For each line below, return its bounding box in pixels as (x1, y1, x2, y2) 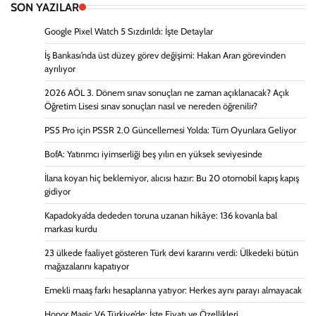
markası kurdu (44, 223, 97, 234)
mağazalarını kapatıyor (44, 260, 129, 272)
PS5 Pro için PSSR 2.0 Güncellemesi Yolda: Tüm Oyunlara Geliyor (44, 124, 296, 135)
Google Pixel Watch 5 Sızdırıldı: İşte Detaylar (44, 25, 213, 37)
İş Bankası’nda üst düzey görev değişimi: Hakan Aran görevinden (44, 49, 286, 61)
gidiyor (44, 186, 71, 197)
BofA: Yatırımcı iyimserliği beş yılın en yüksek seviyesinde (44, 148, 262, 159)
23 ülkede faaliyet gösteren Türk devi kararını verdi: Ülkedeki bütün (44, 247, 298, 258)
